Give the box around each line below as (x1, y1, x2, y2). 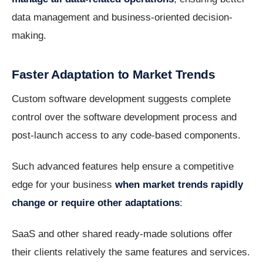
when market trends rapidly (115, 179, 243, 191)
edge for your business (12, 179, 115, 191)
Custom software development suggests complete (12, 93, 231, 105)
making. (12, 30, 46, 42)
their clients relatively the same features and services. (12, 247, 250, 258)
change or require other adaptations (12, 197, 180, 209)
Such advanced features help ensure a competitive (12, 161, 234, 173)
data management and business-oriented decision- (12, 12, 232, 23)
